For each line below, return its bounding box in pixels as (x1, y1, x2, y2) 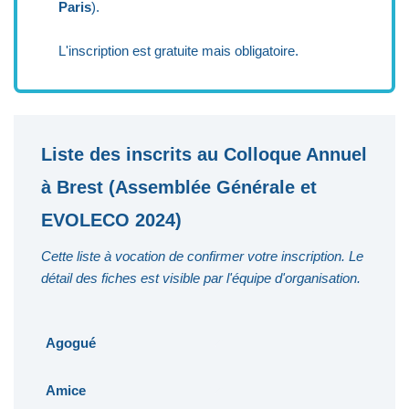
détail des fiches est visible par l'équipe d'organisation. (41, 270, 361, 286)
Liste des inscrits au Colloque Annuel (41, 144, 367, 164)
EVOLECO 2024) (41, 210, 182, 230)
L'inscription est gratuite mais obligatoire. (58, 43, 299, 58)
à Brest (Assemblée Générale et (41, 177, 317, 197)
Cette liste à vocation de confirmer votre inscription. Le (41, 248, 363, 264)
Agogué (45, 334, 96, 351)
